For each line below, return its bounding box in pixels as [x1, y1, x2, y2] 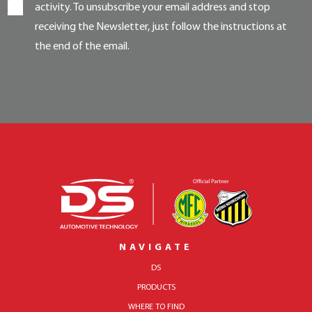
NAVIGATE [119, 242, 193, 253]
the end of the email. [35, 41, 130, 52]
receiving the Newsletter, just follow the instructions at [35, 22, 287, 33]
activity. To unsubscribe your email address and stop [35, 2, 270, 13]
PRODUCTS [136, 283, 175, 292]
